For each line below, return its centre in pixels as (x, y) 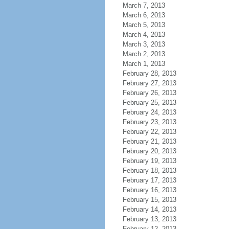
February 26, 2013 (149, 93)
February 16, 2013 (149, 190)
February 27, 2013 (149, 83)
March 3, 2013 (144, 44)
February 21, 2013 (149, 141)
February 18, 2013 (149, 170)
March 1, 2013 (144, 64)
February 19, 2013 (149, 161)
